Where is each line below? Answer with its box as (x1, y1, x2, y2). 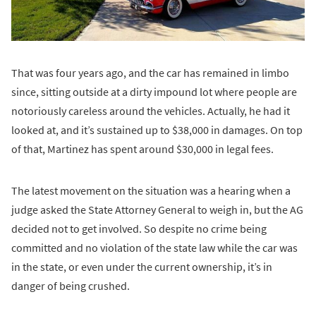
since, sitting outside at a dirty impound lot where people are (11, 84, 297, 99)
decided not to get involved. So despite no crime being (11, 221, 267, 236)
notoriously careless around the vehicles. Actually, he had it (11, 103, 290, 118)
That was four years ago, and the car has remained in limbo (11, 65, 289, 80)
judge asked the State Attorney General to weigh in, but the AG (11, 202, 303, 217)
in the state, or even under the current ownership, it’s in (11, 259, 272, 274)
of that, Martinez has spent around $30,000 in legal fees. (11, 141, 274, 156)
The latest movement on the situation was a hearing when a (11, 183, 291, 197)
